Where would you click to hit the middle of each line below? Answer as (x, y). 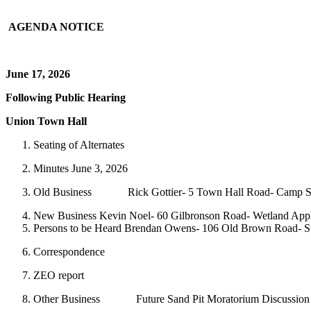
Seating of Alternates (79, 144)
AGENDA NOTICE (55, 26)
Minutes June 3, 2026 (81, 168)
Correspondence (69, 251)
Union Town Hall (46, 121)
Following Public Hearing (66, 97)
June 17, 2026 (38, 74)
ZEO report (59, 275)
